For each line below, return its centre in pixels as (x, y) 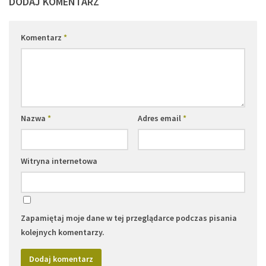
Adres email (160, 118)
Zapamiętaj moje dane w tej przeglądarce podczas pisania (129, 218)
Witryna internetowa (59, 161)
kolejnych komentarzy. (63, 232)
